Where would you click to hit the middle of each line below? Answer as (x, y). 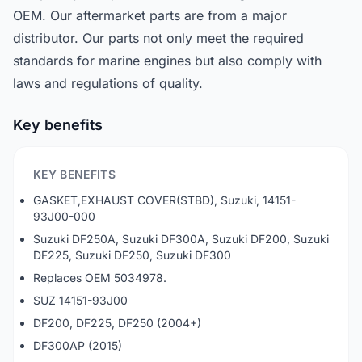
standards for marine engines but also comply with (167, 61)
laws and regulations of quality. (108, 83)
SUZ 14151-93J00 (80, 300)
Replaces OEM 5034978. (100, 278)
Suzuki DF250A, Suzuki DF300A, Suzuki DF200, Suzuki (181, 239)
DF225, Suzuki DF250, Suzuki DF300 (132, 255)
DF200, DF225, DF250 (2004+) (117, 323)
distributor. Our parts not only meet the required (158, 38)
